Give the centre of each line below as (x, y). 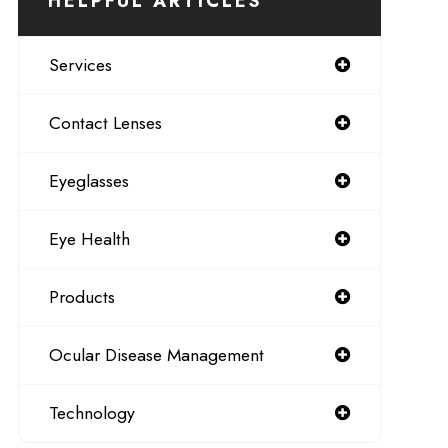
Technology (91, 413)
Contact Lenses (105, 123)
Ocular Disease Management (156, 355)
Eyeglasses (88, 181)
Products (81, 297)
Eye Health (89, 239)
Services (80, 65)
